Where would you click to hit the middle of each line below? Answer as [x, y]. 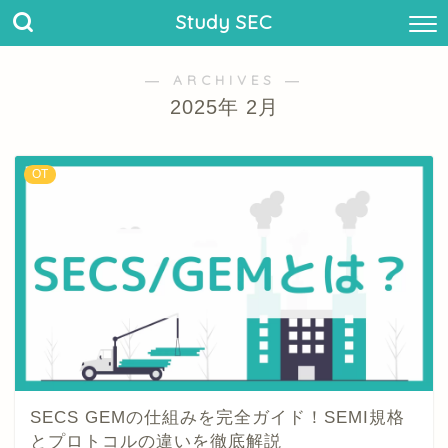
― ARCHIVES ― [224, 79]
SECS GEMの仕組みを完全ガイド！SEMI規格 [217, 418]
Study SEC [224, 22]
